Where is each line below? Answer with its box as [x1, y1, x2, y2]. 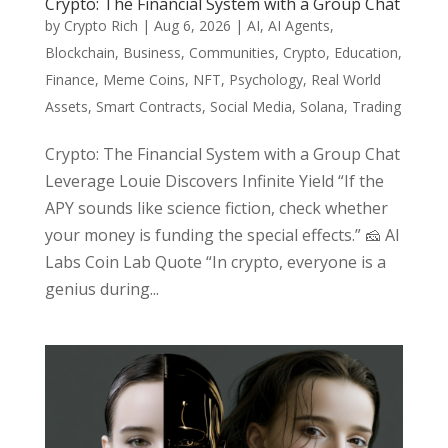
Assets [44, 96, 88, 116]
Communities [188, 42, 275, 62]
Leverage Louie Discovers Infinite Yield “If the [44, 169, 384, 192]
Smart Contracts [95, 96, 202, 116]
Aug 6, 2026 [153, 15, 231, 35]
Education [333, 42, 398, 62]
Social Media [209, 96, 292, 116]
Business [122, 42, 181, 62]
